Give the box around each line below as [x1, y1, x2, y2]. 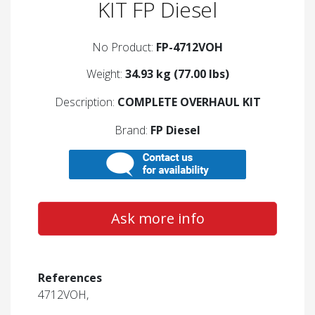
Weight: [86, 66, 125, 82]
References [38, 270, 102, 286]
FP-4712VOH [156, 39, 223, 56]
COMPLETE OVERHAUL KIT [117, 94, 261, 110]
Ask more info [110, 209, 205, 229]
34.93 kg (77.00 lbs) [124, 66, 229, 82]
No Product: [92, 39, 156, 56]
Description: [54, 94, 117, 110]
